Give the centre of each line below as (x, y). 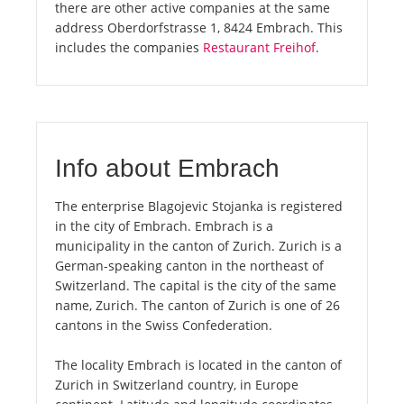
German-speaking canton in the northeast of (189, 266)
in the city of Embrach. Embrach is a (164, 226)
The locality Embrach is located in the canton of (198, 365)
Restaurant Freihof (259, 48)
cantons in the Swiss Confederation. (164, 326)
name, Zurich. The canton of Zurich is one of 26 (197, 306)
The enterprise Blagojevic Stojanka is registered (199, 207)
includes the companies (129, 48)
